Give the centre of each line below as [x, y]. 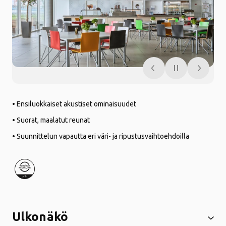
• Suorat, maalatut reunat [51, 120]
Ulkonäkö [40, 217]
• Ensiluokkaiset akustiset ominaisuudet [74, 104]
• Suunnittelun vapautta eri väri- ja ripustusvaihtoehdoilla [101, 136]
